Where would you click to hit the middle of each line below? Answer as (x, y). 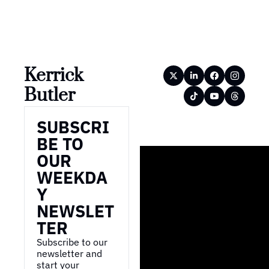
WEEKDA (72, 177)
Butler (50, 95)
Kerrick (54, 75)
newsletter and (69, 253)
